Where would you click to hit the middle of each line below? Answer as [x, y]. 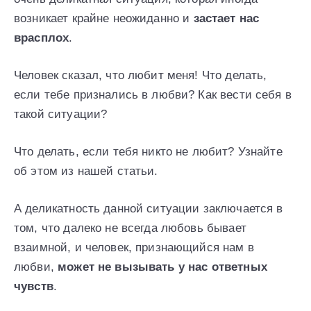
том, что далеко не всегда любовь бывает [130, 228]
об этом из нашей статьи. [86, 171]
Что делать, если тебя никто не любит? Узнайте [148, 152]
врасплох [42, 38]
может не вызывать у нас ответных [162, 267]
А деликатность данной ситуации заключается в [149, 209]
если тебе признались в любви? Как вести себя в [153, 95]
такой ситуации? [61, 115]
